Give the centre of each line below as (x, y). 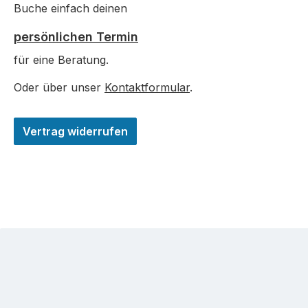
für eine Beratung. (61, 60)
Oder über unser (59, 88)
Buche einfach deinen (70, 9)
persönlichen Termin (76, 37)
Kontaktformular (147, 88)
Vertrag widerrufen (75, 132)
